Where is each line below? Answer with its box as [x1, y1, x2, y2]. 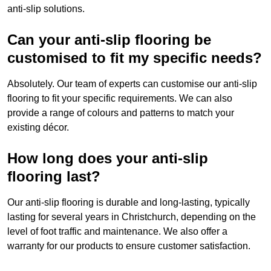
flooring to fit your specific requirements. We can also [7, 93, 232, 104]
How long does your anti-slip [7, 150, 208, 167]
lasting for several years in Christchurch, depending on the [7, 212, 256, 223]
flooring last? [7, 168, 100, 185]
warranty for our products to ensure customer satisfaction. [7, 241, 250, 252]
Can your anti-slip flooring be [7, 31, 211, 48]
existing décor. [7, 122, 69, 133]
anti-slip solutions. [7, 4, 85, 15]
